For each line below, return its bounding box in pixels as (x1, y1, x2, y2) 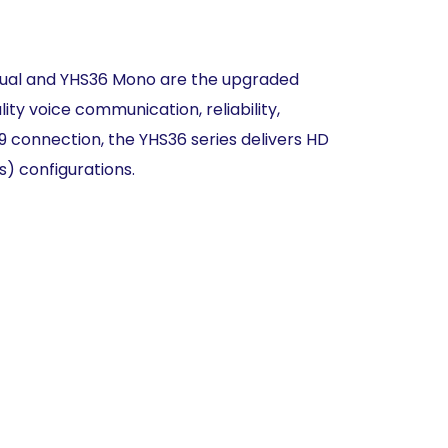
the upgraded (191, 68, 299, 91)
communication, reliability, (75, 98, 280, 121)
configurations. (19, 158, 135, 181)
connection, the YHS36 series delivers (11, 128, 306, 151)
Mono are (112, 68, 191, 91)
